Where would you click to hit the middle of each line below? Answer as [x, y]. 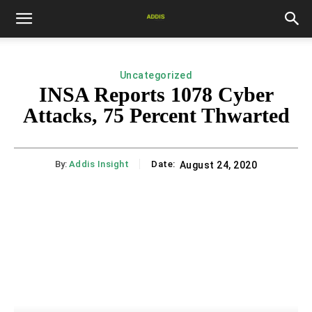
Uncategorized [156, 75]
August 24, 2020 [218, 165]
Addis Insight [99, 164]
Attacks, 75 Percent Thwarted [156, 115]
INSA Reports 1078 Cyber [156, 94]
